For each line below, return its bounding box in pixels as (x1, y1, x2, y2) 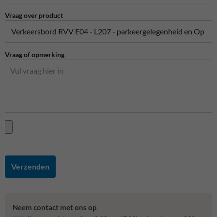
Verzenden (11, 162, 49, 171)
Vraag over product (5, 11, 63, 19)
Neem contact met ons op (13, 202, 96, 212)
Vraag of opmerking (5, 50, 64, 59)
